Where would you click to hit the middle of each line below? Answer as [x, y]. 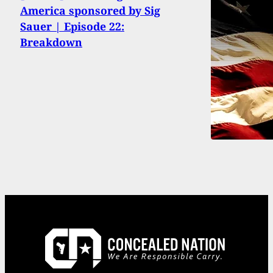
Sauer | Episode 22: [72, 27]
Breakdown [51, 42]
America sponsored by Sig [90, 11]
